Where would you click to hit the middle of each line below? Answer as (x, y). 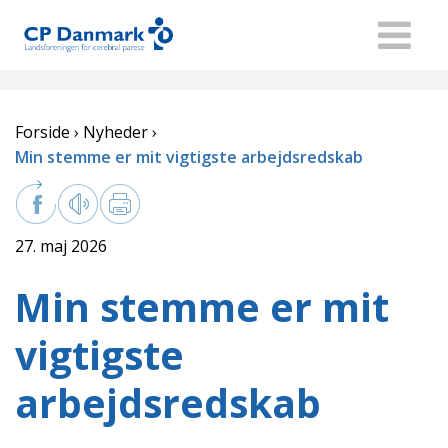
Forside (42, 132)
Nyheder (115, 132)
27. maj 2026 (61, 246)
